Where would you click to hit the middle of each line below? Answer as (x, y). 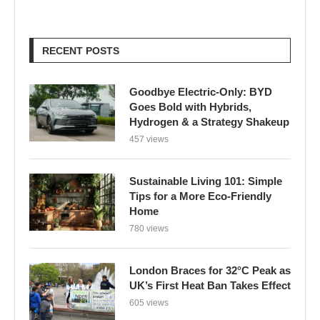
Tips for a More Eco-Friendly (200, 196)
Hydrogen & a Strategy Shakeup (209, 121)
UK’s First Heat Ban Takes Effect (210, 285)
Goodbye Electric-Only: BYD (201, 91)
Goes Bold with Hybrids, (190, 106)
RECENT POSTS (81, 50)
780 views (149, 228)
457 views (149, 139)
